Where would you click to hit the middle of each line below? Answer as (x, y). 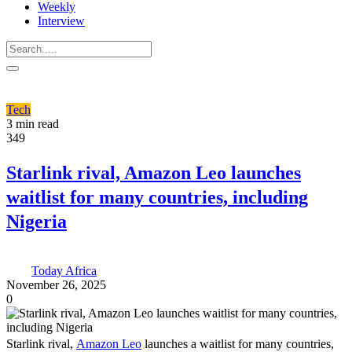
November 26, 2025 (56, 284)
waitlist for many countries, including (157, 197)
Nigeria (37, 221)
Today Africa (64, 270)
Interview (61, 21)
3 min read (33, 124)
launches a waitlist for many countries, (238, 343)
